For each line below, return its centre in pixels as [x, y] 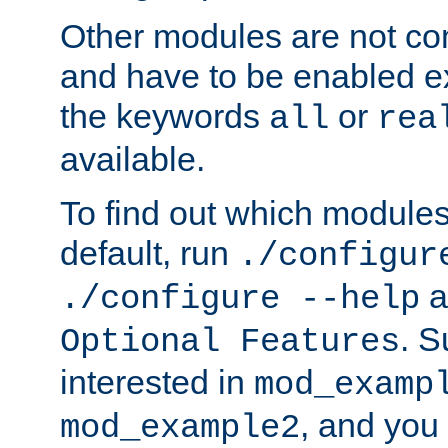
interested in [157, 381]
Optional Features [230, 341]
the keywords [164, 115]
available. [132, 158]
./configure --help [240, 298]
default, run [149, 252]
